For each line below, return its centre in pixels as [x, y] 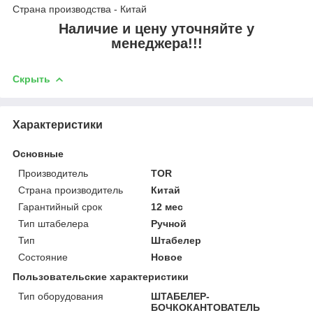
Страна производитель [71, 190]
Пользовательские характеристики [101, 276]
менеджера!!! [156, 44]
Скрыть [31, 79]
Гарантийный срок [60, 206]
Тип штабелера [53, 223]
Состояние [43, 257]
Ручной [169, 223]
